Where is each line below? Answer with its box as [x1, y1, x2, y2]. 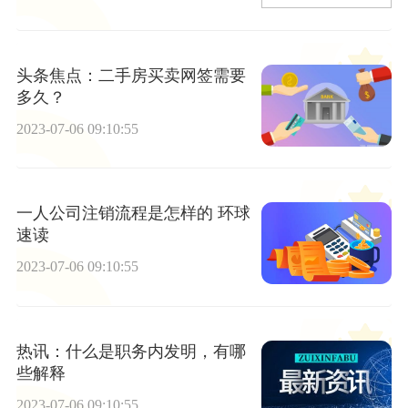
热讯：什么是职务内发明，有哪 [15, 342, 246, 361]
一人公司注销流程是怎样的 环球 [15, 204, 250, 223]
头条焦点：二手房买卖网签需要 [15, 66, 246, 85]
